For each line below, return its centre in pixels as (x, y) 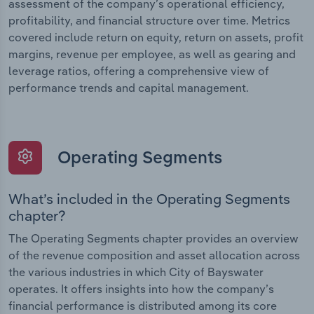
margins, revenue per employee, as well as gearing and (152, 54)
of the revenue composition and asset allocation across (154, 255)
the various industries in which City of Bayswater (136, 272)
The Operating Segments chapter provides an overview (153, 239)
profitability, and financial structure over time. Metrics (149, 21)
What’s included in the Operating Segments (149, 199)
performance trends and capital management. (129, 88)
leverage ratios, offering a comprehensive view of (139, 71)
